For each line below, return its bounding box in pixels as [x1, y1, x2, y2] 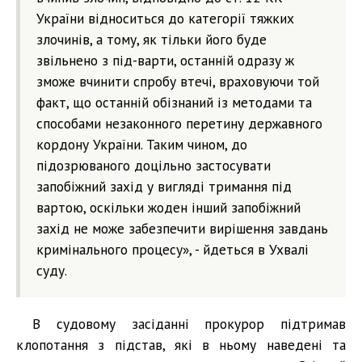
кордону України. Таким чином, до [36, 134, 247, 154]
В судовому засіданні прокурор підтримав [32, 314, 346, 333]
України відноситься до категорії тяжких [36, 8, 294, 27]
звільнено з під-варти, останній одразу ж [36, 50, 294, 69]
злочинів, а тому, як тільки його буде [36, 29, 267, 48]
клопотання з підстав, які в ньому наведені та [16, 335, 346, 354]
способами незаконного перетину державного [36, 113, 322, 133]
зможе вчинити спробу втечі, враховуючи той [36, 71, 319, 90]
